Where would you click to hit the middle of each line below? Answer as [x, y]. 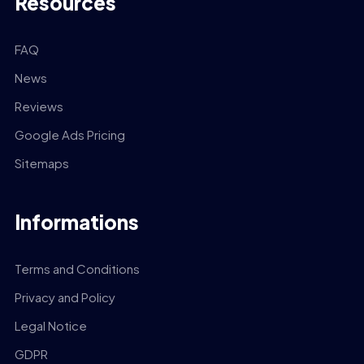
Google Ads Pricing [69, 134]
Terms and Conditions [77, 268]
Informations [76, 221]
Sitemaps [41, 162]
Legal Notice [50, 325]
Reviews [39, 106]
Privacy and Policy [65, 297]
